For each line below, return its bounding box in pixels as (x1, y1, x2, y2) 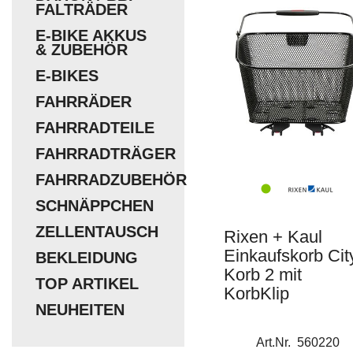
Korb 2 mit (224, 265, 302, 284)
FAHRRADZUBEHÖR (35, 171, 187, 188)
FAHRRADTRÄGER (35, 145, 176, 162)
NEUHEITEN (35, 301, 124, 318)
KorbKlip (224, 284, 289, 303)
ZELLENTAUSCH (35, 223, 158, 240)
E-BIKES (35, 67, 98, 84)
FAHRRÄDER (35, 93, 132, 110)
